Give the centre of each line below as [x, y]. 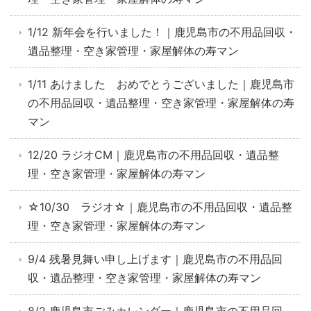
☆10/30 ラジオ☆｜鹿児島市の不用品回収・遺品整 [160, 207]
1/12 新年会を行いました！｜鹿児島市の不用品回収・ [162, 32]
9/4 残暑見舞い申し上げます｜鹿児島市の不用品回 [155, 259]
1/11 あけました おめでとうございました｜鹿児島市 [161, 84]
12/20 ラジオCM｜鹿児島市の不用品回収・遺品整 [153, 155]
